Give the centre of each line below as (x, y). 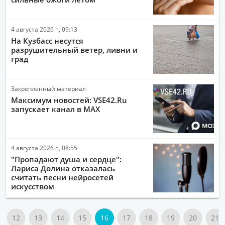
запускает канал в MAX (55, 109)
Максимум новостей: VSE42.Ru (69, 100)
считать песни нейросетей (62, 177)
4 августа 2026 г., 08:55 (44, 147)
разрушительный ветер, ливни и (74, 49)
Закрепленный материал (48, 88)
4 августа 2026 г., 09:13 (44, 29)
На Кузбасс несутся (47, 40)
